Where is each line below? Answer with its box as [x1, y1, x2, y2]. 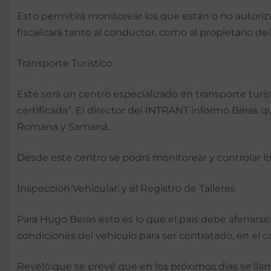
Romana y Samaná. [17, 121, 109, 133]
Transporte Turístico [17, 57, 113, 70]
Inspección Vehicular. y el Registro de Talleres [17, 183, 235, 195]
